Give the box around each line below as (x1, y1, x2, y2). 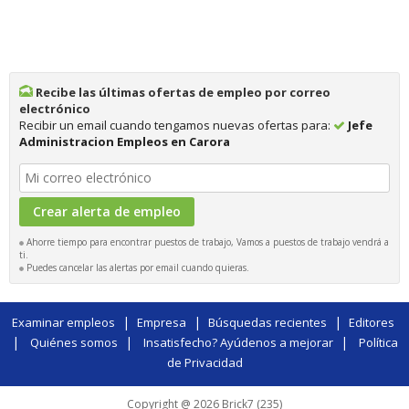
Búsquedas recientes (207, 313, 327, 330)
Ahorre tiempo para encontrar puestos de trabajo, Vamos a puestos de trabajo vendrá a (24, 235, 389, 248)
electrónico (19, 100, 90, 117)
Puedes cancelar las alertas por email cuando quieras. (24, 260, 249, 274)
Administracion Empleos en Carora (19, 132, 230, 150)
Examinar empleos (11, 313, 115, 330)
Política (358, 333, 398, 351)
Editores (348, 313, 394, 330)
